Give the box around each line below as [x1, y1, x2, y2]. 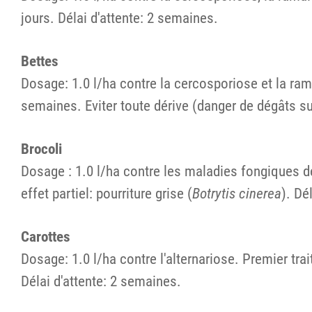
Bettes [21, 52, 58, 70]
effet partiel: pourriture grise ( [21, 185, 192, 203]
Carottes [21, 228, 70, 246]
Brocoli [21, 140, 62, 158]
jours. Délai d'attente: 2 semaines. [21, 9, 221, 27]
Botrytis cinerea [192, 185, 281, 203]
